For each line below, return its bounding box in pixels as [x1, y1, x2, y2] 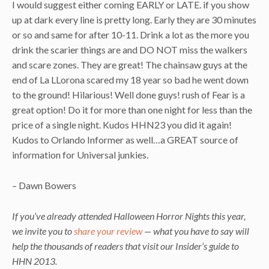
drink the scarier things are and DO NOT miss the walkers [12, 44, 247, 56]
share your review [74, 225, 142, 237]
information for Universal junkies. [12, 149, 148, 161]
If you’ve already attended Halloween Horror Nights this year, [12, 210, 246, 222]
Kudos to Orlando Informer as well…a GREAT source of [12, 134, 238, 146]
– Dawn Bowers [12, 179, 76, 191]
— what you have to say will [142, 225, 249, 237]
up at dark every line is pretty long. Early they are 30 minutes [12, 14, 256, 26]
